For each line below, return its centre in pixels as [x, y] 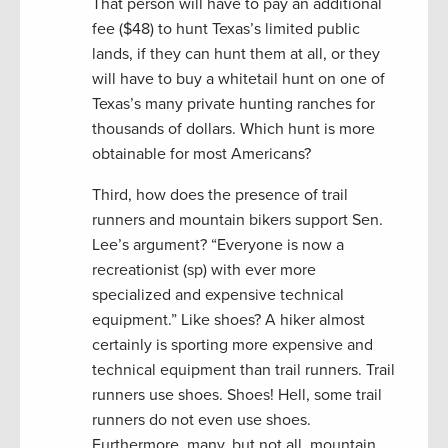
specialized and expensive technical [218, 294]
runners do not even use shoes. [201, 419]
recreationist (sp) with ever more [204, 269]
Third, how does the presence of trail [220, 194]
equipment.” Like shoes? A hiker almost [228, 319]
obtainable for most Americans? [201, 153]
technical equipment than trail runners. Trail [243, 369]
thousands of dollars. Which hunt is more [233, 128]
